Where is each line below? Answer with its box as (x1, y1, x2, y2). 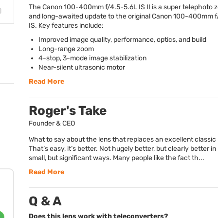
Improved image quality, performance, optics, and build (38, 36, 206, 44)
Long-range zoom (38, 45, 94, 53)
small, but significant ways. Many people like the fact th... (29, 154, 204, 162)
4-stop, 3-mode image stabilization (38, 54, 146, 62)
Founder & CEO (29, 119, 75, 127)
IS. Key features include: (29, 21, 104, 30)
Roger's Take (29, 103, 107, 118)
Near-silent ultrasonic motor (38, 63, 125, 72)
